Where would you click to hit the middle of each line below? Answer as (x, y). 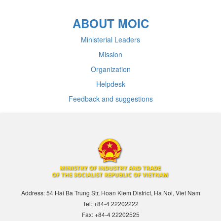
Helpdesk (110, 84)
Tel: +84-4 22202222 (110, 203)
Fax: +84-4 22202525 (110, 214)
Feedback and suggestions (110, 98)
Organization (110, 69)
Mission (110, 54)
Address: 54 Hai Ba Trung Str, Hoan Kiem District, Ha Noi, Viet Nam (110, 192)
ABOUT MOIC (110, 23)
